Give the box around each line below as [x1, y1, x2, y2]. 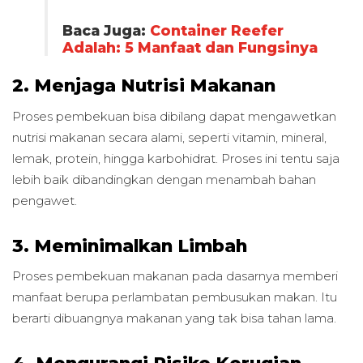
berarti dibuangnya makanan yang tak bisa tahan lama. [12, 310, 336, 327]
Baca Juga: [62, 21, 150, 39]
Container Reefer [149, 21, 284, 39]
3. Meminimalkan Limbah [12, 234, 247, 256]
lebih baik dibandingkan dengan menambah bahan [12, 172, 316, 188]
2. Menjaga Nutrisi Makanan [12, 75, 275, 96]
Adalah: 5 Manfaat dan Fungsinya [62, 38, 318, 56]
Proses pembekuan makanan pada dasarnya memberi [12, 268, 338, 284]
